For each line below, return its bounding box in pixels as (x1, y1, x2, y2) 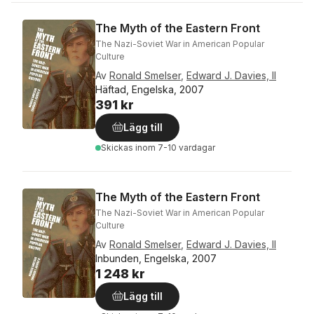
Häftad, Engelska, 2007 (95, 83, 204, 95)
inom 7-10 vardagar (135, 142, 215, 153)
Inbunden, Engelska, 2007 (95, 252, 217, 264)
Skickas (101, 142, 135, 153)
